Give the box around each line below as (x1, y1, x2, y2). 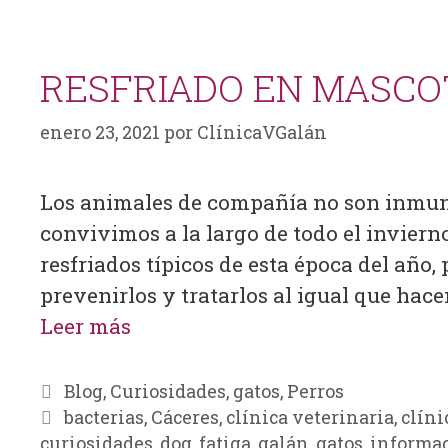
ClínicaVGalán (197, 119, 327, 144)
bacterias (63, 404, 144, 429)
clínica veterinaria (225, 404, 394, 429)
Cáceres (150, 404, 219, 429)
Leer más (40, 311, 131, 340)
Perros (286, 378, 344, 403)
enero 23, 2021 (40, 119, 160, 144)
